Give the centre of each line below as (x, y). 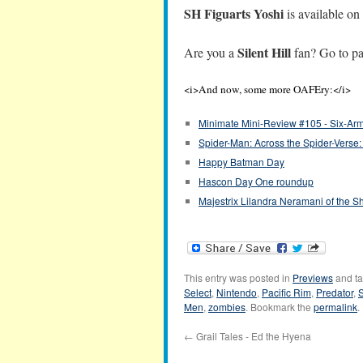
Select (198, 293)
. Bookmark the (280, 307)
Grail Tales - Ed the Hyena (252, 336)
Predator (335, 293)
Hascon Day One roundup (256, 181)
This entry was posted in (238, 278)
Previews (313, 278)
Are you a (211, 52)
